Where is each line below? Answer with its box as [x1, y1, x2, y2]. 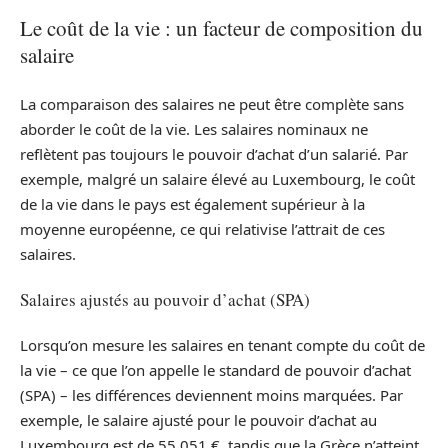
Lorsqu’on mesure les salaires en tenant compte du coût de [20, 334, 425, 355]
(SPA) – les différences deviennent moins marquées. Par [20, 384, 403, 405]
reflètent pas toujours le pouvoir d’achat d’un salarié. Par [20, 143, 408, 164]
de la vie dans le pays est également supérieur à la [20, 193, 365, 214]
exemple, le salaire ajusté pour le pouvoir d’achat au [20, 409, 377, 430]
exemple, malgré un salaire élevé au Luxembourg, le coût [20, 168, 415, 189]
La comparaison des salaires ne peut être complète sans [20, 93, 404, 114]
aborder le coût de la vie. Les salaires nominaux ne [20, 118, 368, 139]
